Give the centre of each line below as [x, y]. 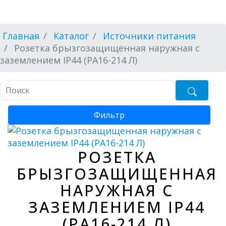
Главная [21, 36]
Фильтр [109, 115]
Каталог [71, 36]
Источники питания [149, 36]
